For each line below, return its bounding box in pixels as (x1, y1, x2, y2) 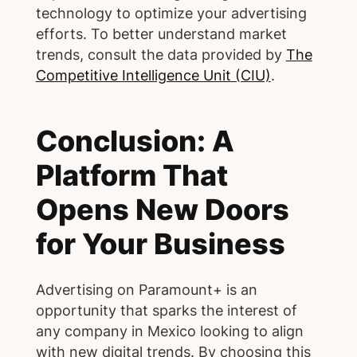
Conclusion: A (35, 123, 234, 159)
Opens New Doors (35, 191, 289, 227)
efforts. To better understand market (35, 25, 287, 43)
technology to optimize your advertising (35, 5, 307, 22)
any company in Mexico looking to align (35, 323, 304, 340)
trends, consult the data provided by (35, 46, 286, 64)
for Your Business (35, 226, 285, 261)
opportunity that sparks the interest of (35, 302, 297, 320)
